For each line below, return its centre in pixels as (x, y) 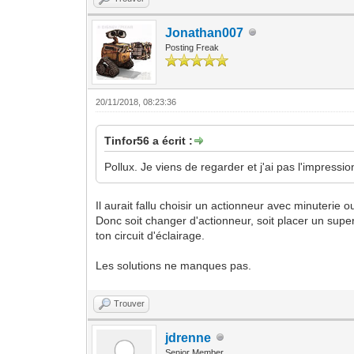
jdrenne (188, 337)
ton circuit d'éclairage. (151, 235)
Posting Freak (192, 47)
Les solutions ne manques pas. (174, 265)
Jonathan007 (205, 32)
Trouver (130, 303)
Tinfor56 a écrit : (149, 140)
